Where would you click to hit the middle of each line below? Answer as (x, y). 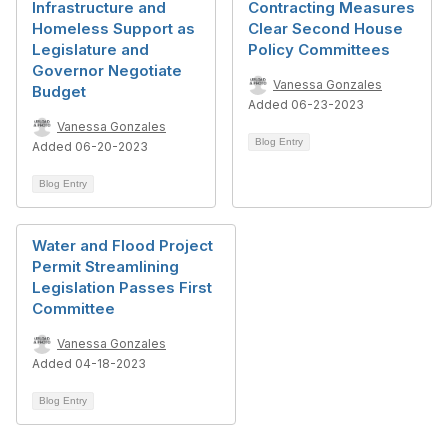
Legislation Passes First (122, 287)
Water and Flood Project (122, 245)
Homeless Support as (113, 28)
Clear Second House (325, 28)
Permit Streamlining (105, 266)
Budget (59, 91)
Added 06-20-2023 (90, 146)
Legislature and (90, 49)
